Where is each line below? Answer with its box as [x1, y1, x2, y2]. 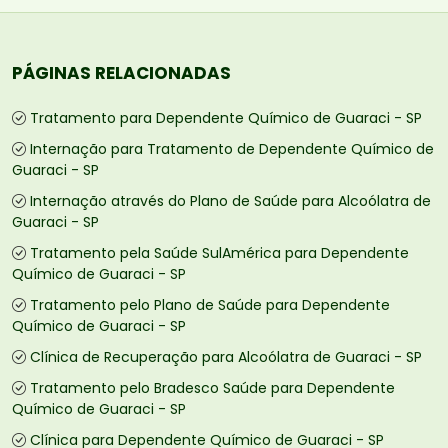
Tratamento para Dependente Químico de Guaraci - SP [30, 108, 422, 129]
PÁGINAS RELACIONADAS [12, 61, 231, 86]
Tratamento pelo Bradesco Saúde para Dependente [30, 378, 395, 399]
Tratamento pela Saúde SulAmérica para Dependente [30, 243, 409, 264]
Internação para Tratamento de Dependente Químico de [30, 139, 434, 160]
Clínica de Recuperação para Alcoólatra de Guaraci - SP [30, 347, 422, 368]
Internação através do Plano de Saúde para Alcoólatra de [30, 191, 431, 212]
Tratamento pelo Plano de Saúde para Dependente [30, 295, 390, 316]
